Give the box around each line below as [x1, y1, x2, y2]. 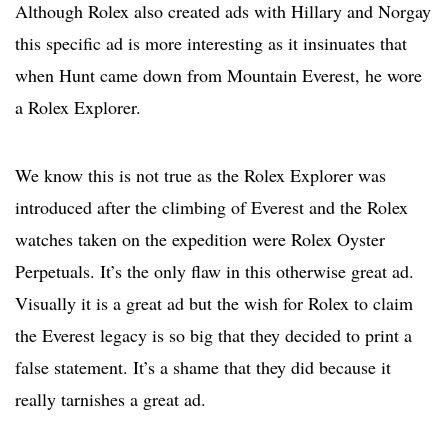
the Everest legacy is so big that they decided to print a [15, 323, 412, 348]
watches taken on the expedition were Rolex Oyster [15, 227, 385, 252]
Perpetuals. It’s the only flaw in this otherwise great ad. [15, 259, 414, 284]
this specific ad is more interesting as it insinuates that [15, 31, 407, 56]
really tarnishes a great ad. [15, 387, 206, 412]
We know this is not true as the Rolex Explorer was [15, 163, 386, 188]
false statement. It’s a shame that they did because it [15, 355, 391, 380]
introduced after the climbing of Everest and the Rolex [15, 195, 408, 220]
